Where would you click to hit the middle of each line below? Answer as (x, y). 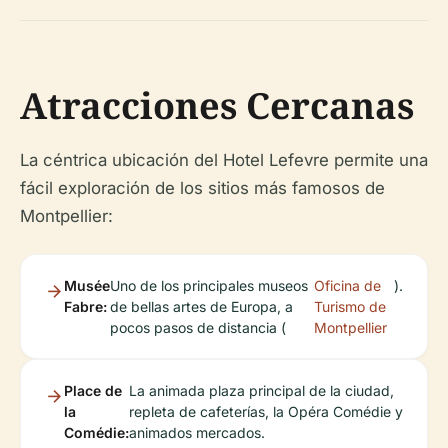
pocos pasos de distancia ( (198, 327)
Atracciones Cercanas (217, 105)
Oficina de (348, 285)
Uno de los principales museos (209, 285)
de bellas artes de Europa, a (201, 306)
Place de (93, 390)
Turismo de (350, 306)
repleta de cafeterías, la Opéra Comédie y (266, 411)
